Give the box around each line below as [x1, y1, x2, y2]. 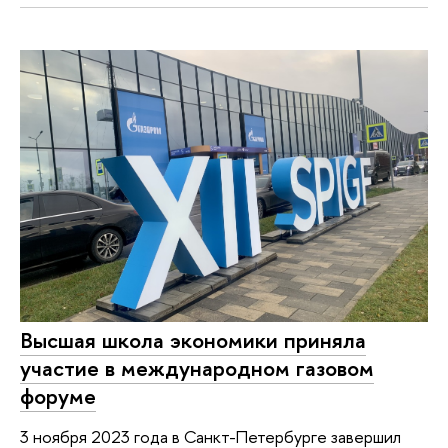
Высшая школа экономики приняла [20, 325, 366, 356]
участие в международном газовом [20, 353, 374, 384]
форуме [20, 381, 96, 412]
